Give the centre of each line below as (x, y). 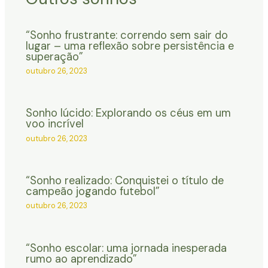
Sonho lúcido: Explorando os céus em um (128, 113)
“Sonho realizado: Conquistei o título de (124, 180)
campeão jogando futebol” (92, 191)
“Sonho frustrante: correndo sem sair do (127, 35)
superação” (54, 57)
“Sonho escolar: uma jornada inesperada (126, 248)
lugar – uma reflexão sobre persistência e (130, 46)
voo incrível (54, 124)
